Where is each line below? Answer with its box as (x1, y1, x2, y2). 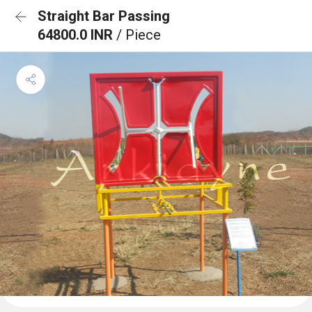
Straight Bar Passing (38, 8, 170, 24)
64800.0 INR (38, 26, 116, 43)
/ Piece (116, 26, 161, 43)
